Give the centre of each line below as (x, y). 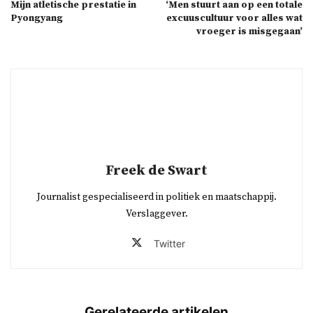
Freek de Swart (156, 170)
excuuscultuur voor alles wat (234, 18)
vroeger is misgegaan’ (249, 31)
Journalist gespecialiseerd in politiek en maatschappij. (156, 197)
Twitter (169, 243)
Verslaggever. (156, 213)
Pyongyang (37, 18)
